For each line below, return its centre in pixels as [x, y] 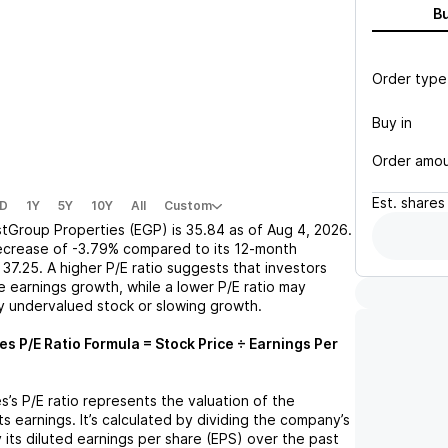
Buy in [392, 122]
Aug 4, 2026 [307, 229]
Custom [188, 205]
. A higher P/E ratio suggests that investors [183, 267]
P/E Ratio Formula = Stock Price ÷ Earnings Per [177, 343]
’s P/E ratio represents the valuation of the [152, 400]
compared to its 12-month [210, 248]
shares [423, 202]
